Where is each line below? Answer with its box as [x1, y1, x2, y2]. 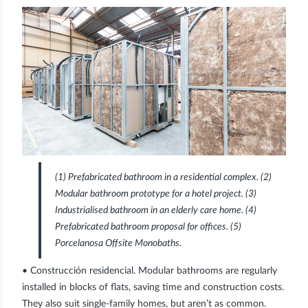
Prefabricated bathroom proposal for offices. [55, 221, 230, 232]
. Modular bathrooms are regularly [133, 265, 277, 276]
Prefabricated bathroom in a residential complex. [66, 172, 261, 182]
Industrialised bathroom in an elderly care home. [55, 205, 245, 215]
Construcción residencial [30, 265, 133, 276]
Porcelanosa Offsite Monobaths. [55, 238, 181, 248]
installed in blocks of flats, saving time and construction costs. [22, 282, 284, 292]
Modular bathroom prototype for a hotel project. [55, 188, 245, 199]
